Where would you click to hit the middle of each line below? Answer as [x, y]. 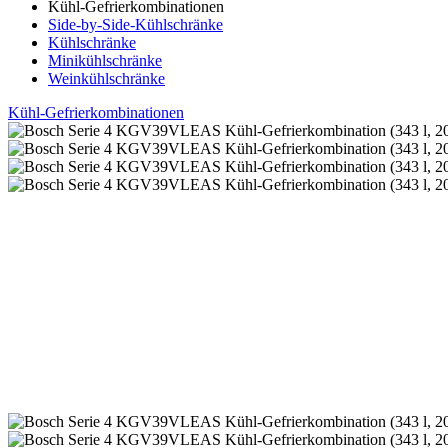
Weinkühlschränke [106, 79]
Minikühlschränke [105, 61]
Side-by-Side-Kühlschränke [135, 25]
